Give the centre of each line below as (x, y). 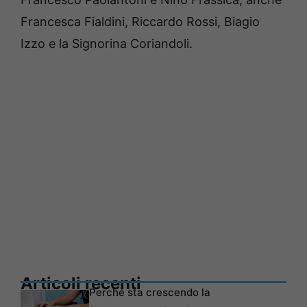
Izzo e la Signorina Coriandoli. (107, 43)
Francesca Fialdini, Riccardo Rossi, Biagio (140, 21)
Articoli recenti (81, 283)
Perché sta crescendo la (150, 292)
